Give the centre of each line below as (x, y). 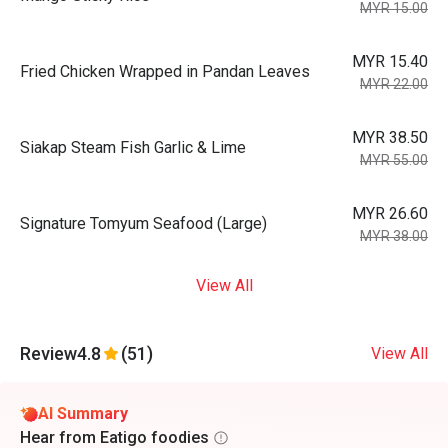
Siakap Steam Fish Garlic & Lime (133, 147)
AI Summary (83, 413)
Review (48, 353)
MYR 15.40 (390, 61)
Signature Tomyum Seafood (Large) (143, 223)
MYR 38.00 (394, 236)
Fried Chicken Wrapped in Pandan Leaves (165, 71)
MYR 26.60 (390, 213)
